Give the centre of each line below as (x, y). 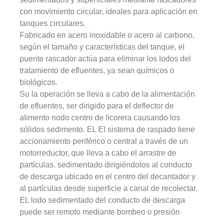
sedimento (65, 129)
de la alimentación (162, 94)
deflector (148, 106)
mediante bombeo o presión (130, 212)
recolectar (179, 188)
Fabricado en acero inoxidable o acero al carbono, (107, 35)
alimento (35, 117)
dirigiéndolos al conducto (148, 165)
